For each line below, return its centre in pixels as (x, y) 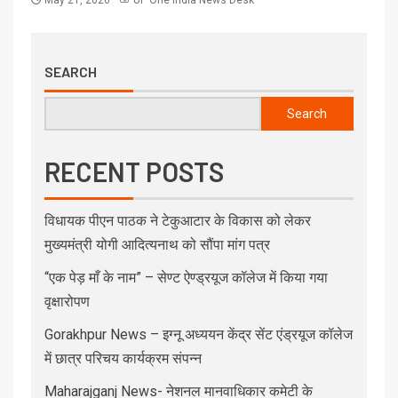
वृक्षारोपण (67, 301)
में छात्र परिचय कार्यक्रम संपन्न (123, 358)
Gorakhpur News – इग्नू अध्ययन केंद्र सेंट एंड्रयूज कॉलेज (199, 334)
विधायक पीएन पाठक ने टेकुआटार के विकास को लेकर (178, 220)
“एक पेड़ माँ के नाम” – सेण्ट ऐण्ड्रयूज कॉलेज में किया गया (186, 277)
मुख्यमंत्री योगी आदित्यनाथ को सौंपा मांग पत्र (157, 244)
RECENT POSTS (134, 171)
